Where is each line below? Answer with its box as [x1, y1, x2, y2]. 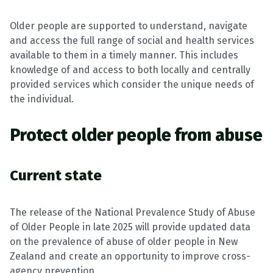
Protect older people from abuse [10, 125, 263, 145]
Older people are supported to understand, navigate [10, 20, 247, 32]
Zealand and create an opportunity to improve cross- [10, 250, 250, 262]
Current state [10, 167, 102, 184]
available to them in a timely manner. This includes [10, 49, 238, 61]
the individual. [10, 93, 74, 105]
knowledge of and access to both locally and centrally [10, 64, 250, 76]
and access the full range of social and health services [10, 35, 254, 46]
